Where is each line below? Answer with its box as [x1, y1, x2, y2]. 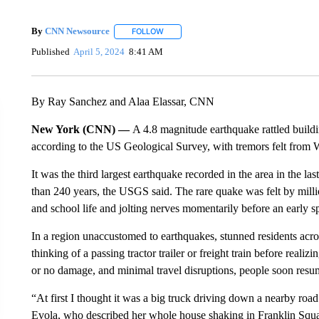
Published [31, 46, 70, 57]
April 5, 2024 [73, 46, 125, 57]
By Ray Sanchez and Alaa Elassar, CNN [31, 95, 214, 108]
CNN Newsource [44, 26, 110, 37]
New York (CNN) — [31, 122, 132, 135]
